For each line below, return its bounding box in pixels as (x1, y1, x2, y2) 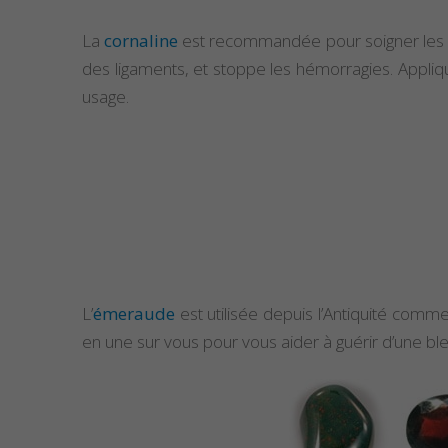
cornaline (104, 29, 179, 53)
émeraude (93, 302, 175, 326)
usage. (82, 85, 129, 109)
